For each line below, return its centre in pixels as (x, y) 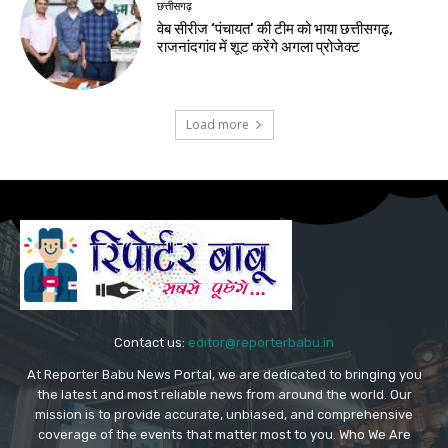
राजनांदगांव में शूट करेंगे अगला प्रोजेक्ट (259, 47)
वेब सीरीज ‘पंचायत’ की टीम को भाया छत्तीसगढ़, (275, 29)
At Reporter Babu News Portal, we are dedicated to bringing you (224, 374)
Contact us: (151, 342)
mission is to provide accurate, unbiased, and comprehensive (224, 414)
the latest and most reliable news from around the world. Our (224, 394)
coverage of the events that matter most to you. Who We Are (224, 434)
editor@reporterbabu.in (261, 342)
